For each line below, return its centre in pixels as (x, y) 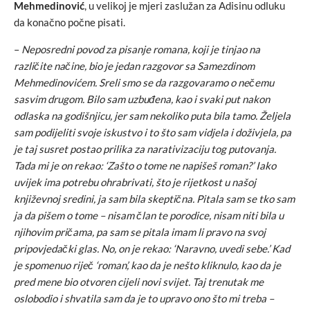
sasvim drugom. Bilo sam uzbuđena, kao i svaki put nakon (142, 99)
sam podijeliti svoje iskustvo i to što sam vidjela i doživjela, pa (153, 132)
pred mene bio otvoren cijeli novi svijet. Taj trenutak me (139, 282)
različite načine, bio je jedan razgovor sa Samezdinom (134, 66)
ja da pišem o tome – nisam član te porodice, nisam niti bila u (149, 215)
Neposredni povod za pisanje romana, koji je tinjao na (141, 49)
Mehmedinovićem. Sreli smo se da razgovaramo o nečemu (144, 82)
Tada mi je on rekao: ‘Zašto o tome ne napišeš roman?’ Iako (145, 165)
